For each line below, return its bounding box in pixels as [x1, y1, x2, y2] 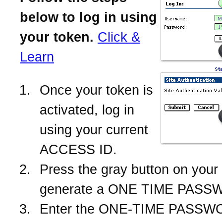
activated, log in [40, 102, 134, 117]
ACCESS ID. [40, 142, 117, 157]
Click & [98, 30, 140, 45]
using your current [40, 122, 148, 137]
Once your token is [40, 82, 153, 98]
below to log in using [20, 10, 157, 25]
